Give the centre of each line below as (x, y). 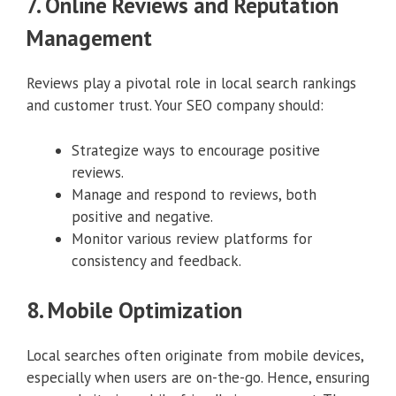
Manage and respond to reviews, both (194, 194)
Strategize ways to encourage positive (196, 150)
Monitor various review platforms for (192, 238)
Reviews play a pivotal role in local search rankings (191, 84)
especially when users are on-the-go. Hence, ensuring (198, 378)
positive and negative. (142, 216)
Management (89, 38)
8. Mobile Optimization (134, 311)
